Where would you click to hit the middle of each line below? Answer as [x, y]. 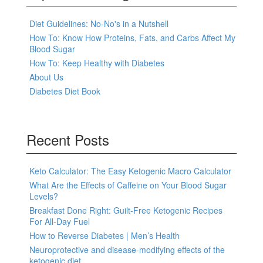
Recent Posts [68, 139]
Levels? [44, 196]
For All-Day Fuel [60, 221]
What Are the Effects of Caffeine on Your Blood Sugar [128, 185]
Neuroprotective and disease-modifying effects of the [127, 249]
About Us [46, 77]
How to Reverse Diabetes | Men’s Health [104, 235]
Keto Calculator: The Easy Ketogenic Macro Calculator [130, 171]
